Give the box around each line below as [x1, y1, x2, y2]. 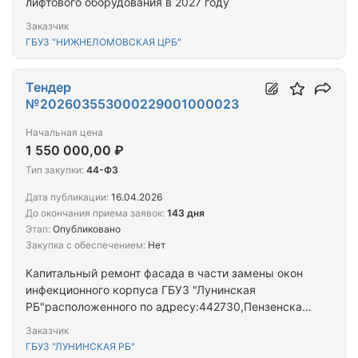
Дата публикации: [26, 191, 109, 204]
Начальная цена [26, 126, 103, 139]
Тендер [26, 79, 71, 96]
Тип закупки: [26, 164, 84, 177]
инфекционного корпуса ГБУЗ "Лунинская [26, 283, 256, 297]
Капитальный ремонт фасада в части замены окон [26, 266, 303, 280]
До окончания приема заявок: [26, 207, 165, 220]
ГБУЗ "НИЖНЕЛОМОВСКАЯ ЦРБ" [26, 36, 181, 49]
